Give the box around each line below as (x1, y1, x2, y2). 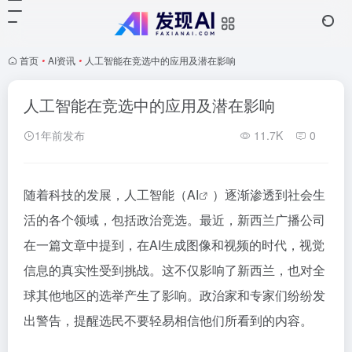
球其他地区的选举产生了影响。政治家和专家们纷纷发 (24, 286, 325, 304)
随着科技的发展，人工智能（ (24, 185, 187, 203)
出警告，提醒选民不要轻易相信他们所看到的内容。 (24, 311, 313, 329)
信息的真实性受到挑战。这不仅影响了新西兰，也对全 (24, 261, 325, 279)
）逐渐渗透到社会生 (212, 185, 325, 203)
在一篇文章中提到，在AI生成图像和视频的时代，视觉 (24, 236, 324, 254)
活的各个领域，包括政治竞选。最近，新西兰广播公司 (24, 211, 325, 229)
